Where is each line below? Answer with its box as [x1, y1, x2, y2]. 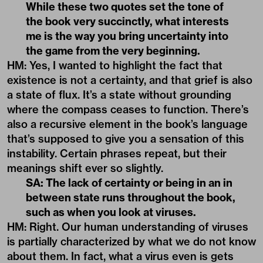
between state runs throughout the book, [26, 190, 235, 204]
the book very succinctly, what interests [26, 14, 229, 28]
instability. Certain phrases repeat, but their [7, 146, 227, 160]
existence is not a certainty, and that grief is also [7, 73, 252, 87]
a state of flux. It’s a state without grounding [7, 87, 231, 102]
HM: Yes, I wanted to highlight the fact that [7, 58, 222, 72]
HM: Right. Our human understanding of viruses [7, 220, 248, 234]
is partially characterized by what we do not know [7, 234, 256, 248]
